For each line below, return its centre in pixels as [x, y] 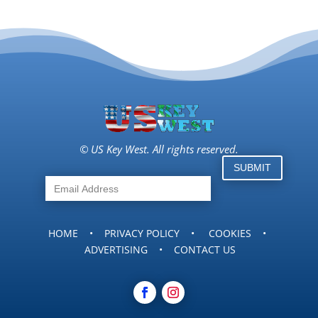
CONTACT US [205, 250]
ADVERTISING [116, 250]
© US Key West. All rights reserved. [159, 149]
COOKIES [230, 234]
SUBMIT [253, 168]
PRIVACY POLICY [142, 234]
